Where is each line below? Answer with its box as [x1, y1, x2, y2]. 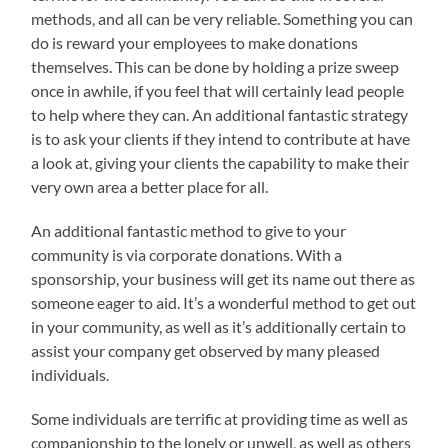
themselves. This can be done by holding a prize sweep [31, 56, 400, 76]
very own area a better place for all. [31, 176, 269, 196]
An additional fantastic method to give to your [31, 220, 347, 240]
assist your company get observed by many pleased [31, 340, 381, 360]
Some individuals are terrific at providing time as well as [31, 408, 409, 428]
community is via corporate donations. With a [31, 244, 343, 264]
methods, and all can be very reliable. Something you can [31, 8, 414, 28]
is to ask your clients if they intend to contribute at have [31, 128, 411, 148]
